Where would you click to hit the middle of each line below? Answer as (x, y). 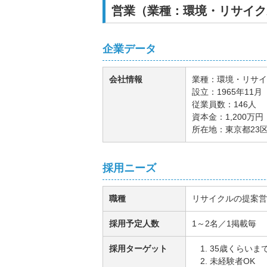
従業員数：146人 (224, 105)
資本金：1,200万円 (228, 117)
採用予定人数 (134, 224)
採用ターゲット (138, 249)
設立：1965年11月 (227, 92)
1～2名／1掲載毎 (224, 224)
